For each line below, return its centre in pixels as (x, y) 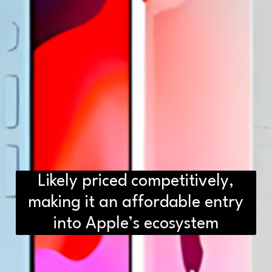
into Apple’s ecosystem (136, 223)
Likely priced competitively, (136, 181)
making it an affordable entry (136, 202)
